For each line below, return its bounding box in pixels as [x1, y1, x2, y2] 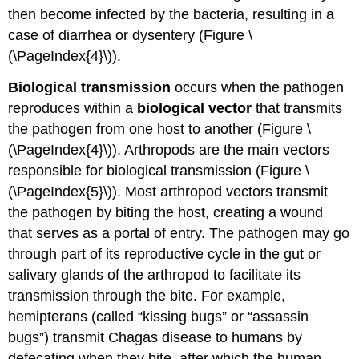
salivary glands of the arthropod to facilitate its [8, 266, 301, 283]
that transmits [252, 99, 343, 116]
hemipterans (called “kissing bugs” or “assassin [8, 308, 309, 325]
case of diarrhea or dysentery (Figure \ [8, 27, 253, 44]
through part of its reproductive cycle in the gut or [8, 245, 321, 262]
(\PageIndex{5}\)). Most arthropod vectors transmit [8, 183, 329, 200]
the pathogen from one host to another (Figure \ [8, 120, 312, 137]
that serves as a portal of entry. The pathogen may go [8, 224, 350, 241]
